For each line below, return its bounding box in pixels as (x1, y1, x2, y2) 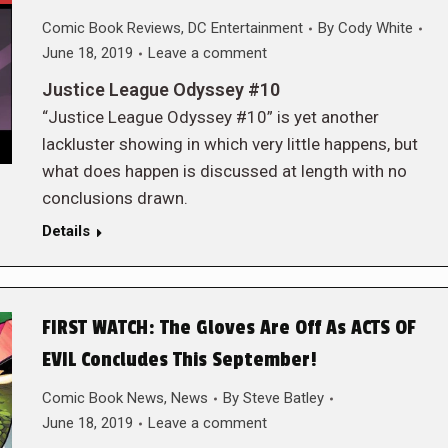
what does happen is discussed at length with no (41, 161, 407, 181)
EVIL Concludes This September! (41, 348, 317, 372)
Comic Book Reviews (41, 19, 181, 37)
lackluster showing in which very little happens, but (41, 134, 418, 154)
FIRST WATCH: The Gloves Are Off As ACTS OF (41, 316, 416, 340)
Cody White (337, 19, 413, 37)
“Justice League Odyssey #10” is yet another (41, 107, 379, 127)
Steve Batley (242, 389, 324, 407)
